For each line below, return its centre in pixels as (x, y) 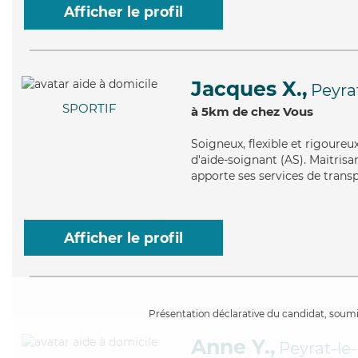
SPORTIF (89, 109)
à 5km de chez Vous (252, 111)
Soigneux (217, 144)
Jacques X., (249, 89)
